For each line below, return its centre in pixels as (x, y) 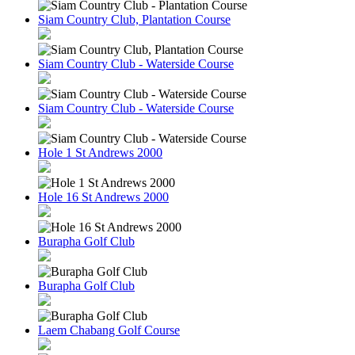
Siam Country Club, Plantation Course (134, 19)
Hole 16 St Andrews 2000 (103, 197)
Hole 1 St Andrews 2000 (100, 153)
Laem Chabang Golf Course (109, 330)
